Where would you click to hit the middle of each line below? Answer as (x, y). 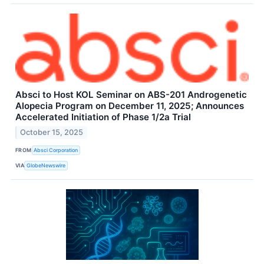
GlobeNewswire (46, 165)
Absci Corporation (56, 150)
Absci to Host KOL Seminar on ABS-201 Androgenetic (131, 95)
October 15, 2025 (52, 133)
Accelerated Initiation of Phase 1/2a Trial (103, 117)
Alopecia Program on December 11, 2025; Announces (130, 106)
